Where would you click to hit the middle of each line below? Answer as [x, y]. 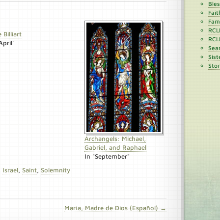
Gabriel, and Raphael [116, 147]
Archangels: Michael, [115, 138]
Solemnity [55, 170]
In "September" [107, 156]
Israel [10, 170]
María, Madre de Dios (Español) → [115, 208]
